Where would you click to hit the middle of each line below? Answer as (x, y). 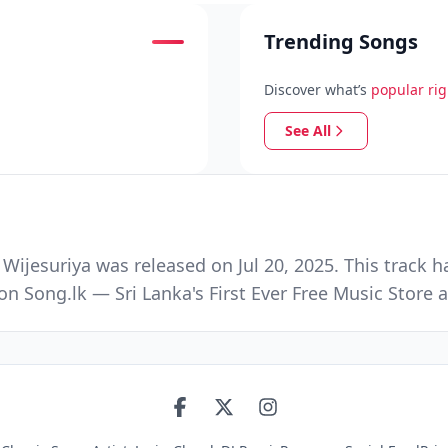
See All (308, 130)
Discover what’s (315, 89)
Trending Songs (341, 41)
